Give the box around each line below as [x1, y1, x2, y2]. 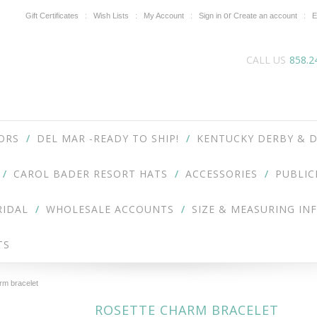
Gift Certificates [25, 11, 79, 20]
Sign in [199, 11, 221, 20]
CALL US [246, 53, 286, 67]
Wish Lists [93, 11, 129, 20]
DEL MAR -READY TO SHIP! [37, 132, 179, 145]
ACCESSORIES [185, 167, 258, 180]
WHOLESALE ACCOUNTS [46, 202, 174, 216]
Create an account [234, 11, 297, 20]
